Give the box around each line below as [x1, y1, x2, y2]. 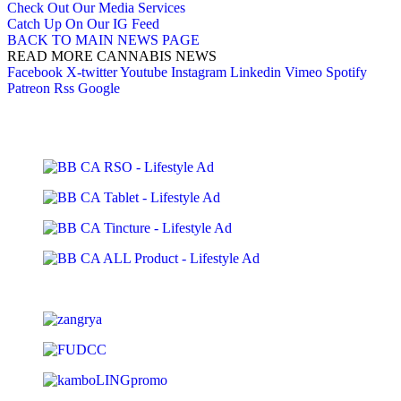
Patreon [7, 80, 50, 96]
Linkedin [230, 64, 281, 80]
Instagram [171, 64, 226, 80]
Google [78, 80, 120, 96]
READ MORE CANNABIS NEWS [7, 47, 217, 64]
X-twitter [66, 64, 117, 80]
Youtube [120, 64, 167, 80]
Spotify [326, 64, 367, 80]
